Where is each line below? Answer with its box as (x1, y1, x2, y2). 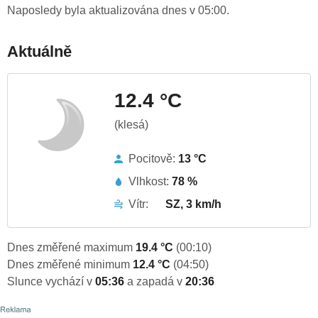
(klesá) (114, 119, 148, 131)
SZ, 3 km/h (165, 198, 221, 211)
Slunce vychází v (7, 275, 95, 288)
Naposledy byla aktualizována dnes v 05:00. (7, 4, 229, 17)
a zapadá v (127, 275, 185, 288)
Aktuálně (7, 43, 72, 61)
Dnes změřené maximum (7, 241, 136, 254)
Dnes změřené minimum (7, 258, 133, 271)
